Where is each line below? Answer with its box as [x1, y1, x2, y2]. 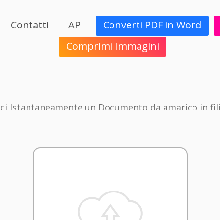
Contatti [11, 18, 49, 32]
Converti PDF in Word [103, 18, 202, 32]
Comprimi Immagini [66, 39, 159, 53]
